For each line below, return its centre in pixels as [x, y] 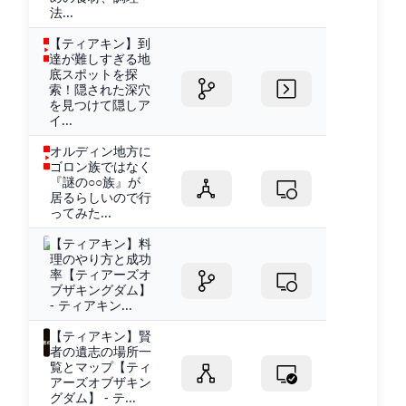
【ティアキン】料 [100, 243]
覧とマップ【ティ [100, 366]
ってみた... [81, 212]
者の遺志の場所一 [100, 351]
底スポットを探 [94, 73]
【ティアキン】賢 [100, 335]
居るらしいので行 [101, 197]
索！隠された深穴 [100, 89]
